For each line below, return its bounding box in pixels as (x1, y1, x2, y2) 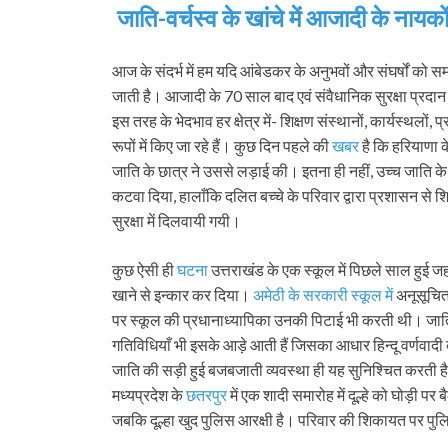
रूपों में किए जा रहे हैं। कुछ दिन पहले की (112, 135, 332, 155)
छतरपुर (186, 384, 227, 404)
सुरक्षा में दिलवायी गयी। (112, 210, 247, 230)
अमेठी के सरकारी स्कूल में (253, 284, 393, 304)
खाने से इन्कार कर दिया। (112, 284, 253, 304)
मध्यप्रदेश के (112, 384, 186, 404)
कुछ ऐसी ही (112, 259, 177, 279)
